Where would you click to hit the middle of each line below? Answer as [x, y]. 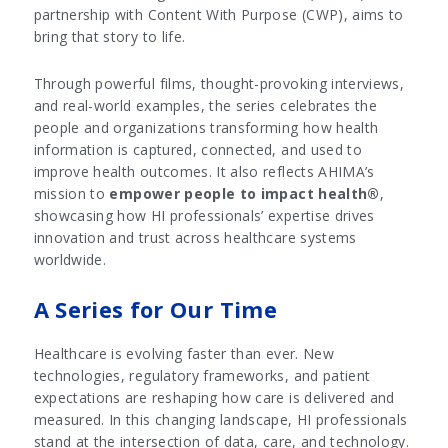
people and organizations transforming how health [206, 128]
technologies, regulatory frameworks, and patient [202, 376]
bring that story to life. [109, 37]
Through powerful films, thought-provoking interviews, [219, 84]
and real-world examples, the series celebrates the [205, 106]
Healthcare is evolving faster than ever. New [183, 354]
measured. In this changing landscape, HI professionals [220, 420]
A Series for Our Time [155, 310]
